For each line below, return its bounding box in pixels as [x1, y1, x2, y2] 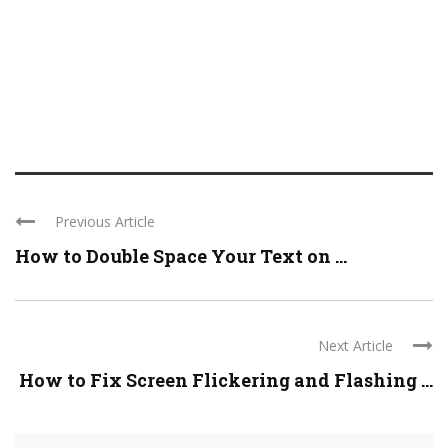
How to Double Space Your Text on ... [15, 244, 347, 269]
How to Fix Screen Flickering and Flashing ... [19, 368, 433, 393]
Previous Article [55, 212, 155, 232]
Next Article [318, 336, 393, 356]
